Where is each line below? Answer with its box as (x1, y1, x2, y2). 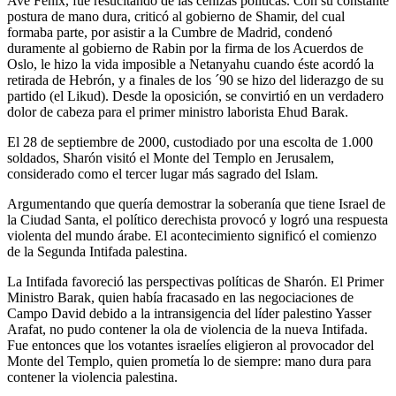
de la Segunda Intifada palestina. (7, 243, 187, 259)
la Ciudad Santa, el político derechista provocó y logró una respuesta (7, 211, 388, 227)
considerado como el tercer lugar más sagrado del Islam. (7, 165, 318, 181)
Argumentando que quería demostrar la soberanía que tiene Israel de (7, 195, 385, 211)
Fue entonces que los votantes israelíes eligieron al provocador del (7, 337, 374, 353)
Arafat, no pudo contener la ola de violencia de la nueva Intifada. (7, 321, 368, 337)
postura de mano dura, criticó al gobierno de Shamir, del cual (7, 8, 345, 24)
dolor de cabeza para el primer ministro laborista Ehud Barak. (7, 103, 348, 119)
